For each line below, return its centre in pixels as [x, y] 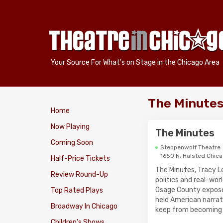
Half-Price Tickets [80, 159]
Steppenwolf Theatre [190, 147]
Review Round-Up [79, 174]
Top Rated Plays [77, 190]
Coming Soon [72, 143]
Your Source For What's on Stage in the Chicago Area [135, 62]
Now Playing [70, 127]
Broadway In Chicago [84, 206]
